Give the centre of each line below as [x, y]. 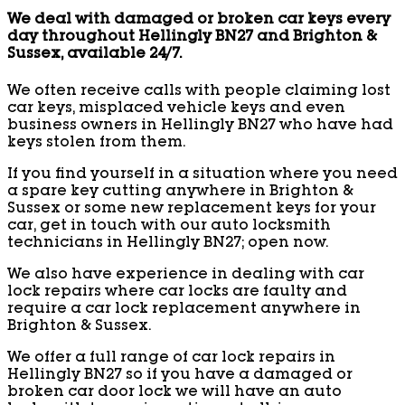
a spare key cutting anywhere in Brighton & [180, 192]
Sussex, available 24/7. [94, 56]
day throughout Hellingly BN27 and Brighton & [192, 38]
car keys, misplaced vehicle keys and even [176, 109]
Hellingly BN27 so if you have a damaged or [180, 376]
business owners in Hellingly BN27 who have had [200, 126]
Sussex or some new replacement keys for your [192, 209]
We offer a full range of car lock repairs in [171, 358]
